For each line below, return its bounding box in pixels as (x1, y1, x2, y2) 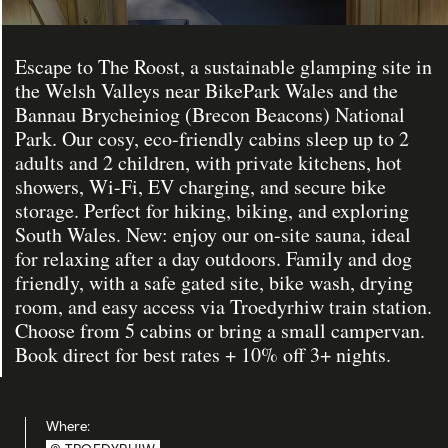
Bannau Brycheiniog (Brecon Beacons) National (15, 101, 405, 128)
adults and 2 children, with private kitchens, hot (15, 149, 402, 176)
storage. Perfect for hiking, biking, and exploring (15, 197, 409, 224)
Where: (46, 418, 90, 434)
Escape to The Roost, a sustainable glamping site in (15, 53, 432, 80)
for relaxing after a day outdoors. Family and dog (15, 245, 412, 272)
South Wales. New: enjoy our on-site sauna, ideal (15, 221, 411, 248)
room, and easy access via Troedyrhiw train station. (15, 293, 432, 320)
